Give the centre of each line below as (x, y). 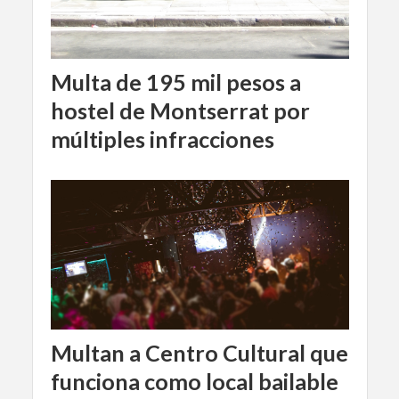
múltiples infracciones (162, 139)
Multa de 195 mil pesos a (175, 82)
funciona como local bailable (194, 381)
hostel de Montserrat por (180, 111)
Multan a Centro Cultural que (199, 352)
